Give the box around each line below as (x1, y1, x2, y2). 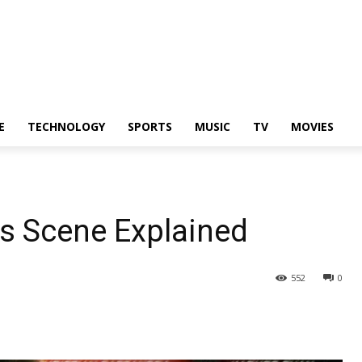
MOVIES (291, 119, 334, 134)
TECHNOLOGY (27, 119, 105, 134)
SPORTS (128, 119, 172, 134)
